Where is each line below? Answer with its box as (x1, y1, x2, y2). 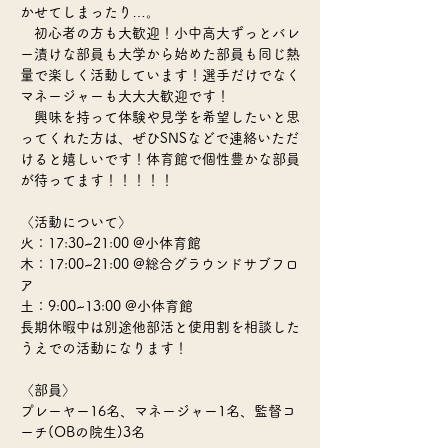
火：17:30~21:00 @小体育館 (20, 236, 201, 250)
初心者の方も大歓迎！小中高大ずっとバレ (20, 26, 300, 40)
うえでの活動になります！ (20, 341, 188, 355)
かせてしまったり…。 (20, 5, 160, 19)
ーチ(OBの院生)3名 (20, 425, 145, 439)
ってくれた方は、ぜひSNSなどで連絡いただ (20, 131, 299, 145)
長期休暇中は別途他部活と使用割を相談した (20, 320, 300, 334)
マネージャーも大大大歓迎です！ (20, 89, 230, 103)
